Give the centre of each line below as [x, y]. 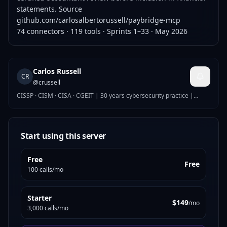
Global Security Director [50, 105]
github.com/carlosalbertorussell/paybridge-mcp [99, 20]
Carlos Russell [57, 71]
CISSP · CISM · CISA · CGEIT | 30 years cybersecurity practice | [105, 96]
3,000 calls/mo [48, 208]
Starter [40, 198]
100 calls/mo [45, 169]
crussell [49, 82]
